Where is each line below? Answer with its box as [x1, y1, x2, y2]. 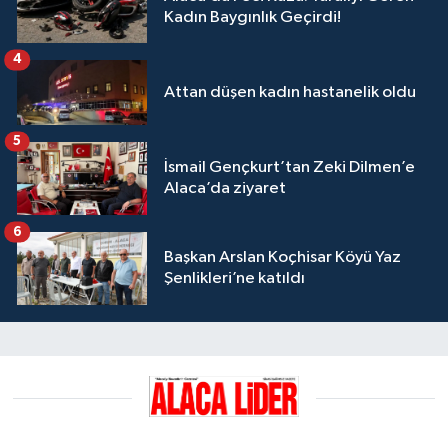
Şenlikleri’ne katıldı [164, 270, 305, 288]
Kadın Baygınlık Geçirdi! [164, 8, 341, 26]
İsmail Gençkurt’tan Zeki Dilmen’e [164, 159, 415, 177]
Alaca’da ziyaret [164, 180, 286, 198]
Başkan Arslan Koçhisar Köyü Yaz [164, 249, 401, 267]
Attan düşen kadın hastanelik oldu [164, 83, 416, 101]
